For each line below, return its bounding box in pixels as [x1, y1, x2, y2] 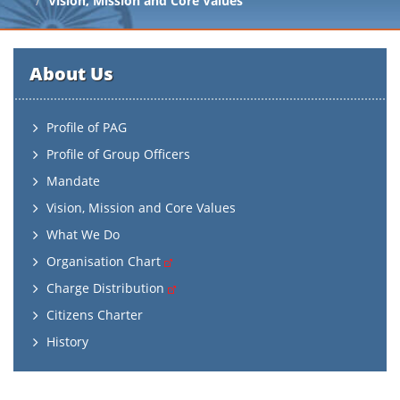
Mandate [46, 172, 100, 189]
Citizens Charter [46, 306, 143, 323]
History [46, 333, 88, 350]
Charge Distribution [46, 279, 168, 296]
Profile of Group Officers [46, 146, 190, 162]
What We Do [46, 226, 120, 243]
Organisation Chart [46, 253, 164, 270]
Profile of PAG [46, 119, 127, 136]
